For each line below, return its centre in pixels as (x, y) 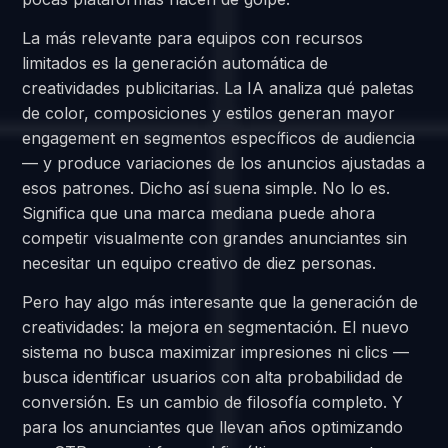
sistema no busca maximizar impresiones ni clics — (216, 352)
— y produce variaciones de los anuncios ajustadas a (224, 162)
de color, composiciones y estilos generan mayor (209, 112)
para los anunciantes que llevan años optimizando (213, 427)
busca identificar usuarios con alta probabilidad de (213, 377)
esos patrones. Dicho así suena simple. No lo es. (206, 187)
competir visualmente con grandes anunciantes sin (215, 237)
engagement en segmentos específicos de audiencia (219, 137)
